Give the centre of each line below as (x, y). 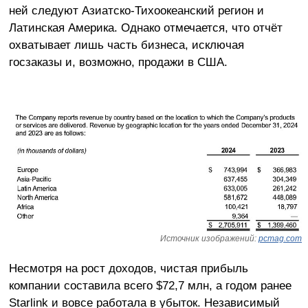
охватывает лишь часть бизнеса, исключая (126, 45)
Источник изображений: (209, 239)
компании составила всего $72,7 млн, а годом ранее (150, 286)
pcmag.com (280, 239)
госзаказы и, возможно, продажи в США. (118, 62)
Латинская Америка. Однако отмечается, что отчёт (145, 28)
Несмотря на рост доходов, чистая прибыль (128, 268)
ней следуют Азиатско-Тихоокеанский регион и (136, 11)
